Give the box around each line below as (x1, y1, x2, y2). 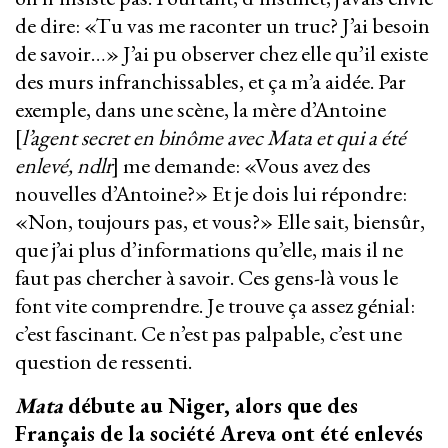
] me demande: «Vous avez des (112, 151, 371, 181)
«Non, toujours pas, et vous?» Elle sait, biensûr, (15, 207, 425, 237)
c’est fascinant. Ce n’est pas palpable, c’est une (15, 319, 402, 349)
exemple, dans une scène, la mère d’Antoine (15, 95, 386, 125)
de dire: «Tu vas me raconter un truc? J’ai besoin (15, 11, 430, 41)
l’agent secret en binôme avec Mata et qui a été (22, 123, 406, 153)
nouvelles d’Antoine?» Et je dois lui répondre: (15, 179, 407, 209)
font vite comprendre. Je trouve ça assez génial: (15, 291, 415, 321)
